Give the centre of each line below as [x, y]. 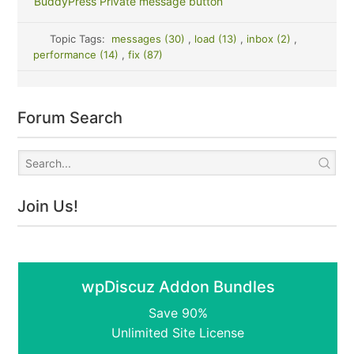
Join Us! [48, 206]
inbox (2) [270, 39]
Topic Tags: [80, 39]
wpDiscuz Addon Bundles [178, 287]
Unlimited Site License [178, 333]
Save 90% [178, 313]
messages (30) [149, 39]
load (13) [217, 39]
